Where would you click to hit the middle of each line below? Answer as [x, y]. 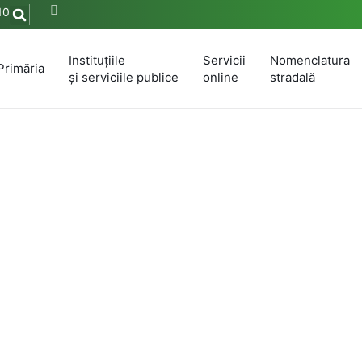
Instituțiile [97, 60]
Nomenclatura [310, 60]
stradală [293, 77]
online [221, 77]
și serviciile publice [124, 77]
